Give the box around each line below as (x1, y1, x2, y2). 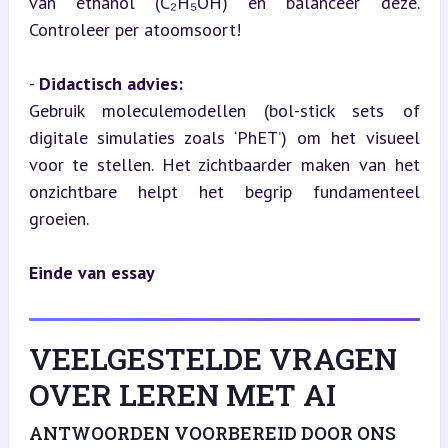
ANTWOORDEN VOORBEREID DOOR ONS (28, 420, 396, 445)
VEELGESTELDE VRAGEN (28, 338, 397, 378)
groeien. (28, 206, 89, 230)
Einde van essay (28, 260, 155, 284)
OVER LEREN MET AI (28, 374, 336, 414)
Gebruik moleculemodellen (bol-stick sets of (28, 98, 420, 122)
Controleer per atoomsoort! (28, 17, 241, 41)
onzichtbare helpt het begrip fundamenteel (28, 179, 420, 203)
